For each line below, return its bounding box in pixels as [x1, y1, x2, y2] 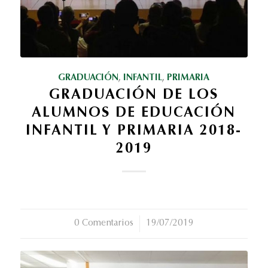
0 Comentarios [74, 219, 133, 229]
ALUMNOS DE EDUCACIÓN [32, 106, 236, 121]
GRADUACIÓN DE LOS [49, 89, 219, 103]
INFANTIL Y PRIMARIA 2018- [26, 124, 242, 139]
